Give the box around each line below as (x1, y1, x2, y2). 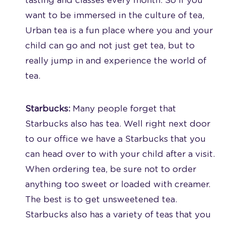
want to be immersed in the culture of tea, (25, 11, 204, 20)
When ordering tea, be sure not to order (25, 164, 196, 174)
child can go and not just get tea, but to (25, 41, 195, 50)
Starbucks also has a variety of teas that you (25, 210, 211, 219)
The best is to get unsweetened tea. (25, 195, 177, 204)
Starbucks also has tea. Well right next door (25, 119, 210, 128)
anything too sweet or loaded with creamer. (25, 180, 210, 189)
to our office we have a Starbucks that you (25, 134, 206, 143)
